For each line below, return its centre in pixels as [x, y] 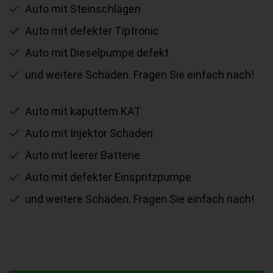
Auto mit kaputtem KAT [83, 112]
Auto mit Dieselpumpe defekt [97, 53]
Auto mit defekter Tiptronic [92, 31]
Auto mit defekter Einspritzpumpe [108, 177]
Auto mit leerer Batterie [83, 155]
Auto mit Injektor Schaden [89, 133]
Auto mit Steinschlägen [83, 9]
